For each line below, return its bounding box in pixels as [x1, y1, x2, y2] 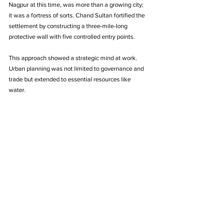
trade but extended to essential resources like [9, 76, 132, 83]
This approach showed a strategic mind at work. [9, 54, 139, 62]
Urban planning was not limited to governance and [9, 65, 145, 73]
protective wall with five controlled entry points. [9, 33, 136, 41]
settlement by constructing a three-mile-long [9, 22, 129, 30]
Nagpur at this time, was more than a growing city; [9, 1, 145, 9]
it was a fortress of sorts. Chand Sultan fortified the [9, 12, 146, 19]
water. [9, 86, 26, 94]
